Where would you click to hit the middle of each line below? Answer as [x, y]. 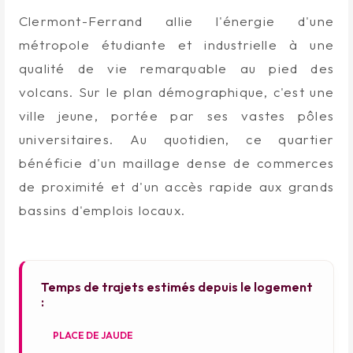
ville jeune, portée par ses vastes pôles [176, 115]
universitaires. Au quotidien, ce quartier [176, 139]
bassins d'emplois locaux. [102, 210]
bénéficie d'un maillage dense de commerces [176, 162]
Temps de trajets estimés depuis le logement [176, 286]
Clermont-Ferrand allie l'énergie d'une [176, 20]
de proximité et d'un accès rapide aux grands [176, 186]
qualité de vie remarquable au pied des [176, 68]
